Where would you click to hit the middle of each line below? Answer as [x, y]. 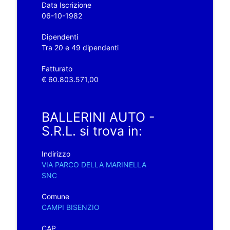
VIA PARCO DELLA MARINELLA [94, 164]
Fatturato [57, 68]
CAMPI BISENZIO [70, 207]
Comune [55, 196]
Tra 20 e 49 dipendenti [80, 47]
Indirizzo [56, 154]
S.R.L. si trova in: [92, 131]
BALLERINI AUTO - [98, 117]
